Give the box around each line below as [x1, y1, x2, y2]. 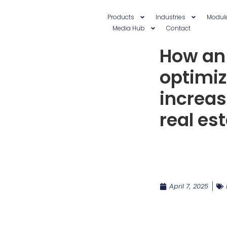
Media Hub [112, 24, 145, 32]
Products [107, 13, 134, 21]
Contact [166, 24, 191, 32]
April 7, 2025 [169, 181, 209, 191]
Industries [155, 13, 185, 21]
